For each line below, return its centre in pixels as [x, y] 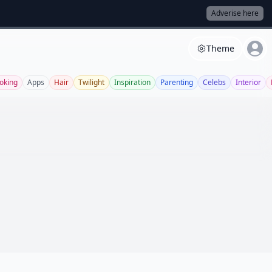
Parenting [177, 82]
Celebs [214, 82]
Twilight [91, 82]
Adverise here [235, 13]
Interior [248, 82]
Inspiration [132, 82]
